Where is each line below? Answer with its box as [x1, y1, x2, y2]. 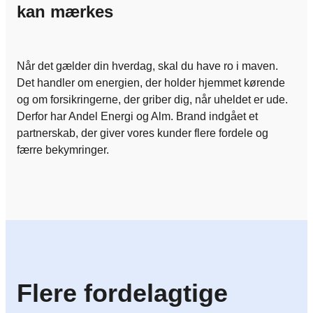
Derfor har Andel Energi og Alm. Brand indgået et [17, 110, 258, 123]
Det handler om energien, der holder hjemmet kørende [17, 77, 285, 89]
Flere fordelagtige [17, 279, 228, 308]
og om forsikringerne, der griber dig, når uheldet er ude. [17, 94, 288, 106]
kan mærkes [17, 2, 113, 22]
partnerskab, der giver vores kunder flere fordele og [17, 127, 268, 140]
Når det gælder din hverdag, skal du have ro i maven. [17, 60, 278, 73]
